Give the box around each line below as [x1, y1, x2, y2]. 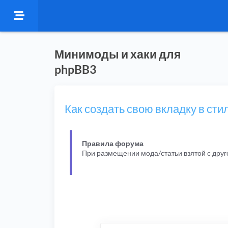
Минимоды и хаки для [54, 47, 181, 61]
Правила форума [82, 138, 144, 148]
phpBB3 [54, 62, 96, 76]
